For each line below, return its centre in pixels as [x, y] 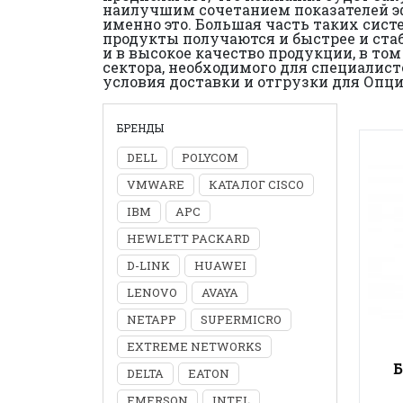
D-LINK [148, 265]
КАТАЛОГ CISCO [256, 184]
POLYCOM [210, 157]
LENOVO [152, 292]
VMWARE [156, 184]
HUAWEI [220, 265]
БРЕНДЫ [140, 128]
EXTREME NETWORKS [194, 346]
